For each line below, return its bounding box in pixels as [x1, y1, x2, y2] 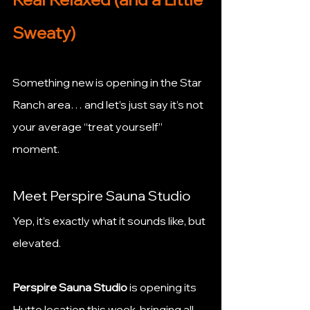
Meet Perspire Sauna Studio [12, 186, 191, 204]
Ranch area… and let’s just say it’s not [12, 97, 206, 111]
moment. [12, 141, 60, 156]
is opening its [127, 280, 199, 294]
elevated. [12, 235, 61, 250]
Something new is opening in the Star [12, 75, 204, 89]
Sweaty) [12, 21, 75, 43]
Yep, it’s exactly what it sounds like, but [12, 213, 208, 228]
